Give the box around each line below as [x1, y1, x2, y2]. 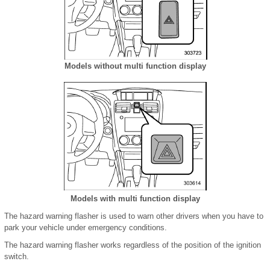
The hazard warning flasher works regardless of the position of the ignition [4, 240, 261, 250]
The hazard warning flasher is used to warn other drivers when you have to [4, 212, 263, 221]
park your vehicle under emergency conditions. [4, 223, 167, 233]
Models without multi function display [64, 61, 206, 71]
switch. [4, 252, 29, 262]
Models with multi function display [70, 194, 200, 204]
